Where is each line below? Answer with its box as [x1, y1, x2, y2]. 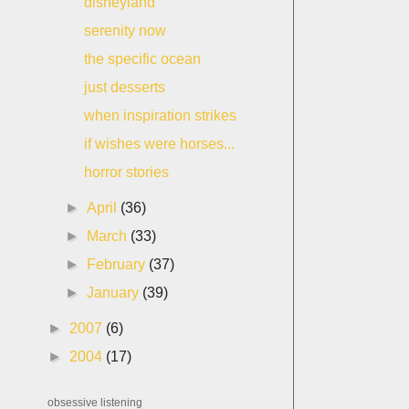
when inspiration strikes [83, 108, 236, 123]
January [87, 285, 143, 300]
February [87, 257, 150, 272]
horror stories [83, 164, 169, 180]
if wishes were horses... [83, 136, 235, 152]
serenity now [83, 23, 166, 38]
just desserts [83, 79, 165, 95]
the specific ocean [83, 51, 201, 67]
